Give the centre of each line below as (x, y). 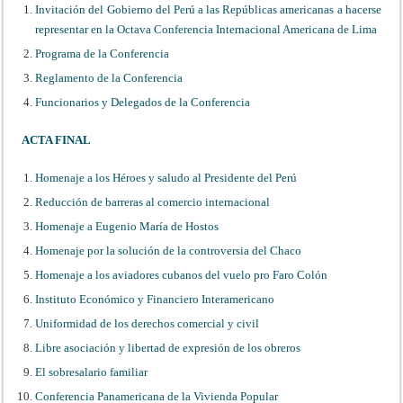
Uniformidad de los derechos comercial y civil (148, 323)
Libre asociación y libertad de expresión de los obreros (168, 347)
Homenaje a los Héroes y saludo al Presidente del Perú (166, 177)
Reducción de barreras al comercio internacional (153, 201)
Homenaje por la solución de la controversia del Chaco (169, 250)
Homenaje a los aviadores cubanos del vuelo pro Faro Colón (182, 274)
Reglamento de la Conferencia (109, 77)
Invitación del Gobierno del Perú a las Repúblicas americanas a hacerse (208, 9)
